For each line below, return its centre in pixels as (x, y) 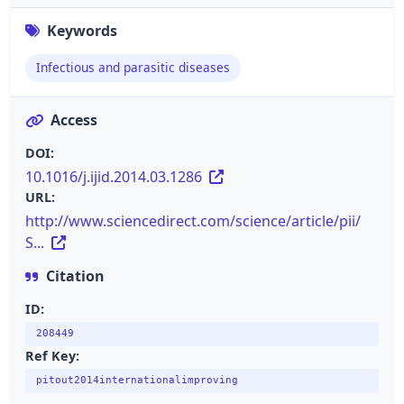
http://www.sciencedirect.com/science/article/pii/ (193, 221)
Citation (75, 276)
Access (74, 120)
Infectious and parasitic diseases (133, 68)
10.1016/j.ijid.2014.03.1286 (115, 177)
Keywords (82, 30)
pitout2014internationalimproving (137, 381)
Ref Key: (52, 356)
